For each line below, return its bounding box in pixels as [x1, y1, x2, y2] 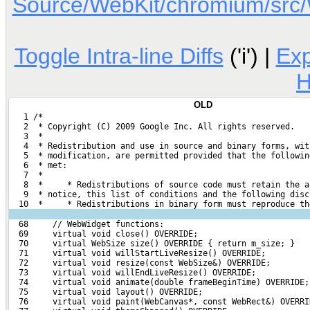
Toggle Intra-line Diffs [14, 43, 224, 69]
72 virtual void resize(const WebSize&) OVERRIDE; [9, 257, 271, 268]
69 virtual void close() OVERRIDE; [9, 228, 198, 239]
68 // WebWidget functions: [9, 219, 164, 229]
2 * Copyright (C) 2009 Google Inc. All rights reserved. [9, 121, 295, 131]
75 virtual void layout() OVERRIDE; [9, 286, 203, 297]
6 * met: [9, 160, 67, 170]
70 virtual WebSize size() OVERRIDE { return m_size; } [9, 238, 295, 248]
